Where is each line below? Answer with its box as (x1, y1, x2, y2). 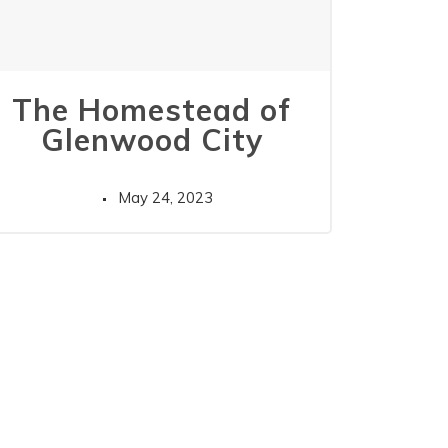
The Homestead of (12, 91, 292, 130)
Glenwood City (40, 121, 263, 160)
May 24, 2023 (117, 188, 213, 208)
